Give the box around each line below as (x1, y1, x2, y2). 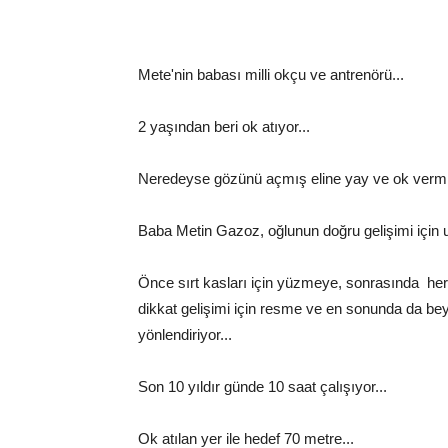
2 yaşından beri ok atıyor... (138, 118, 310, 135)
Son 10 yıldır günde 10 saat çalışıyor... (138, 378, 387, 395)
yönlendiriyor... (138, 326, 232, 343)
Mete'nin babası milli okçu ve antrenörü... (138, 66, 404, 83)
